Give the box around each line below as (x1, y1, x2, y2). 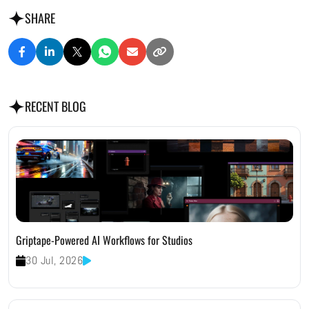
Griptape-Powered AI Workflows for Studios (15, 231, 192, 248)
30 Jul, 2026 (26, 253, 83, 268)
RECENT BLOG (25, 97, 86, 116)
